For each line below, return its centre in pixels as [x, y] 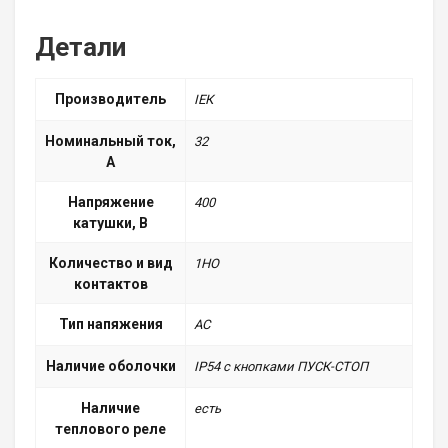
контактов [110, 284]
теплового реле [110, 429]
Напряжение [110, 202]
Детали [80, 47]
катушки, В [110, 223]
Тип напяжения [110, 324]
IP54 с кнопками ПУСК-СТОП [281, 367]
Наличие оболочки [110, 366]
